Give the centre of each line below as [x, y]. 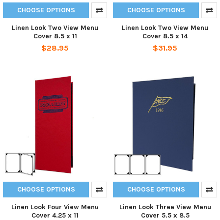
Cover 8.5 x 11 [55, 36]
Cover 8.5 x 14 [165, 36]
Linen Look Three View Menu [165, 207]
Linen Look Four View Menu [55, 207]
